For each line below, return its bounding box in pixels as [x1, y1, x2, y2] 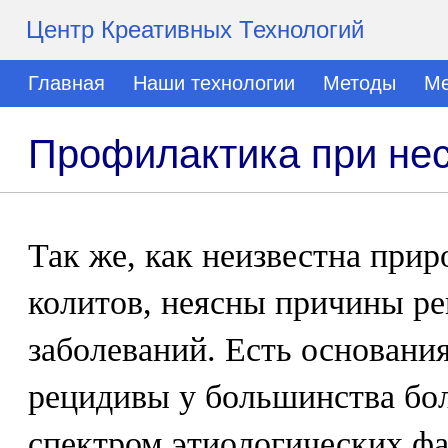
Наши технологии [133, 72, 295, 94]
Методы [323, 72, 396, 94]
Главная [28, 72, 105, 94]
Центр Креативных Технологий [26, 16, 364, 43]
